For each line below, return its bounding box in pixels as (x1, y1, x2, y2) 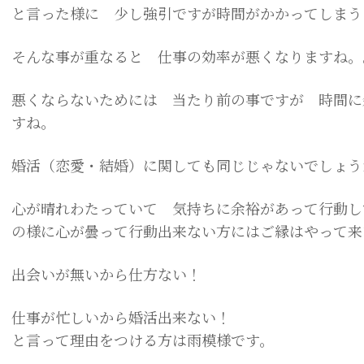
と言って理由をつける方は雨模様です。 (11, 329, 274, 350)
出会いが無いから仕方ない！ (11, 263, 216, 284)
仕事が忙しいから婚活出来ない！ (11, 306, 231, 327)
